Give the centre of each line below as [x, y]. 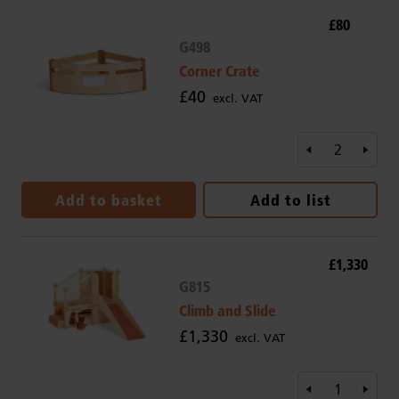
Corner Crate [219, 71]
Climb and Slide [227, 311]
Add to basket [109, 200]
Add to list [290, 200]
